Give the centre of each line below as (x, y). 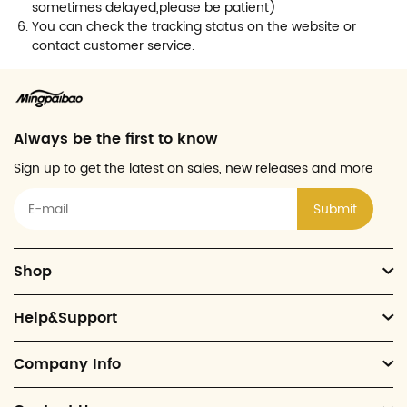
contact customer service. (113, 46)
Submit (335, 209)
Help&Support (65, 318)
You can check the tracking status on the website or (194, 27)
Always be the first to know (116, 139)
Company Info (67, 364)
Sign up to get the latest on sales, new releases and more (194, 169)
